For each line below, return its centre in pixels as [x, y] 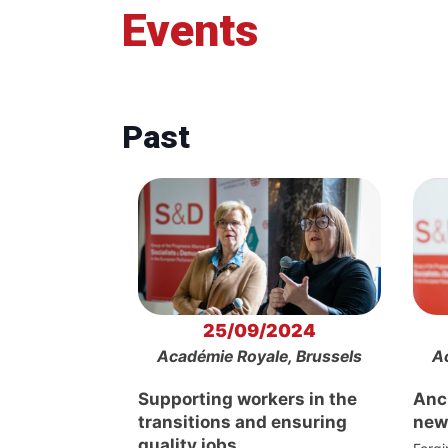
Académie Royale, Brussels [259, 357]
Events [190, 31]
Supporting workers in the [247, 399]
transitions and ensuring [242, 422]
